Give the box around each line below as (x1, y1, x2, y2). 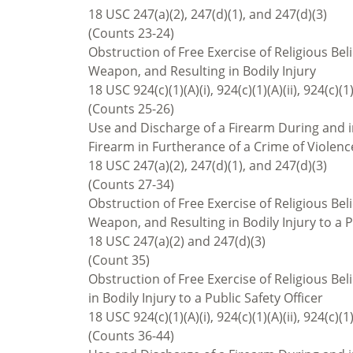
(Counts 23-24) (88, 24, 174, 42)
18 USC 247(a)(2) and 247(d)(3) (88, 232, 266, 250)
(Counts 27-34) (88, 175, 174, 193)
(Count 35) (88, 251, 150, 269)
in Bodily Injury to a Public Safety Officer (88, 288, 323, 307)
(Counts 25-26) (88, 99, 174, 117)
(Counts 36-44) (88, 326, 174, 344)
